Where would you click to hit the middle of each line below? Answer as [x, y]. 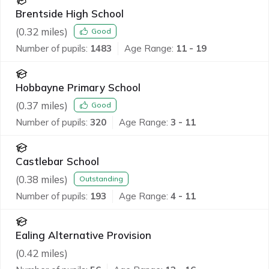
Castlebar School [57, 161]
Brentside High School [70, 13]
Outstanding [101, 179]
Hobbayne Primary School [78, 87]
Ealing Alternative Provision [83, 235]
